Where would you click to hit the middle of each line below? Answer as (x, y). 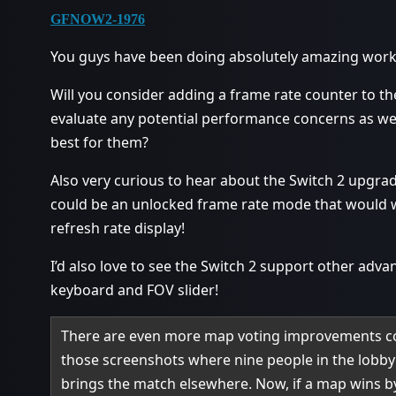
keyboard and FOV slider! (134, 290)
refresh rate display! (118, 228)
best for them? (99, 143)
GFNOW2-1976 (98, 19)
